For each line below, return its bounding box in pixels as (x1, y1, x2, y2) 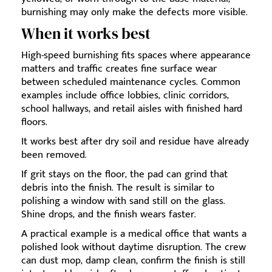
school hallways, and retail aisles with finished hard (21, 100, 242, 117)
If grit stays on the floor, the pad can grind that (21, 165, 228, 183)
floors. (21, 113, 47, 131)
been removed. (21, 146, 87, 163)
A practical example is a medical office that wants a (21, 225, 246, 242)
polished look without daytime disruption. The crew (21, 238, 246, 256)
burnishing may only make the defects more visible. (21, 3, 248, 21)
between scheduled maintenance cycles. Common (21, 73, 240, 90)
